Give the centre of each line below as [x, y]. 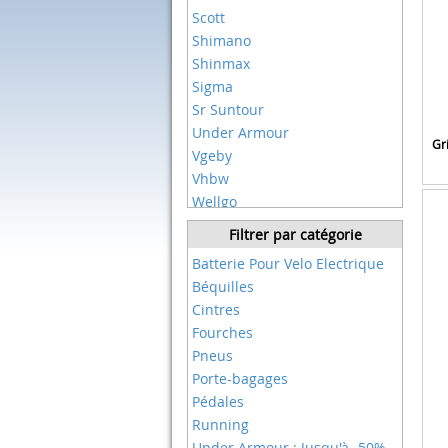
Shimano [221, 40]
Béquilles [223, 286]
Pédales [218, 401]
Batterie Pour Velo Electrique [288, 263]
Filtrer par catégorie [295, 234]
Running [220, 424]
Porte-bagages [240, 378]
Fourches [222, 332]
